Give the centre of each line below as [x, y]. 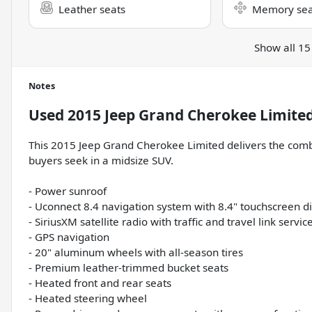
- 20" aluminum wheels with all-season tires [136, 252]
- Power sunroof [68, 191]
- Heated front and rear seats [100, 283]
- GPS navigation [69, 237]
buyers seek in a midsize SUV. [101, 161]
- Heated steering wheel [88, 298]
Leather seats [92, 9]
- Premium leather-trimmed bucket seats [128, 268]
